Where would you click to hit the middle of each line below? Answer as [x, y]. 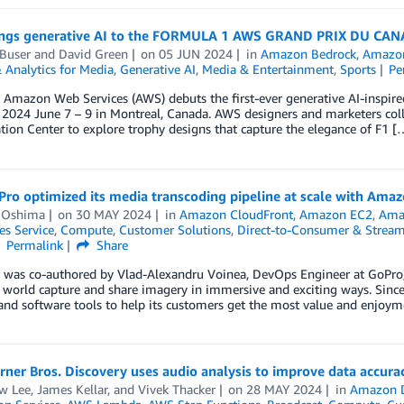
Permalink [35, 245]
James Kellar [72, 389]
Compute [86, 230]
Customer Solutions [174, 230]
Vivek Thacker [176, 389]
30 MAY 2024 [114, 214]
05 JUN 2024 [196, 54]
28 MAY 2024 [285, 389]
